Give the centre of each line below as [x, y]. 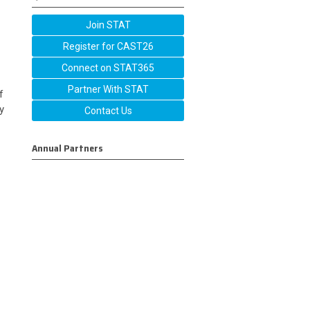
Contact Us [108, 111]
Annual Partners [67, 148]
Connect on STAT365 [108, 68]
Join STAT [108, 25]
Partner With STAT [108, 89]
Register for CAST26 [108, 46]
